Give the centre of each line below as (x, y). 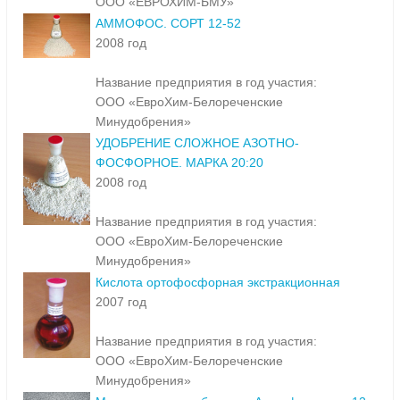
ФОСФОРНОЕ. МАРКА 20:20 (179, 163)
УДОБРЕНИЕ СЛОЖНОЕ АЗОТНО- (197, 143)
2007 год (121, 302)
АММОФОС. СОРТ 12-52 (168, 24)
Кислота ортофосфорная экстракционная (218, 283)
